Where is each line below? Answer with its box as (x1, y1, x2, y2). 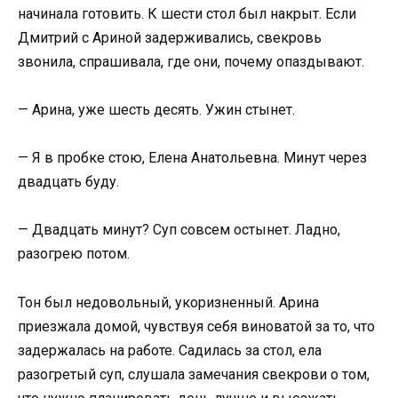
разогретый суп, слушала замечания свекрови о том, (18, 365, 370, 383)
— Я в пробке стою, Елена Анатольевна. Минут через (18, 149, 367, 167)
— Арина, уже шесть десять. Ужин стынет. (18, 101, 295, 119)
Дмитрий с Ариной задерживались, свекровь (18, 28, 322, 46)
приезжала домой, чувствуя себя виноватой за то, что (18, 317, 375, 335)
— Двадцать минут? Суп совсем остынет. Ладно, (18, 221, 340, 239)
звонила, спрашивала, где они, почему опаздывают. (18, 52, 364, 70)
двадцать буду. (18, 173, 119, 191)
